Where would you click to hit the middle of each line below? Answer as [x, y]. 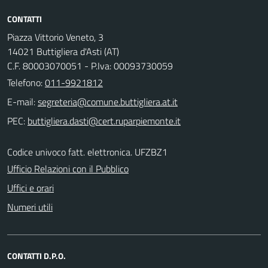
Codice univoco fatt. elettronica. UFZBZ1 [87, 152]
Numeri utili [30, 207]
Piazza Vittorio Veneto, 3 [55, 37]
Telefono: [26, 82]
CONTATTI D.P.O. [36, 255]
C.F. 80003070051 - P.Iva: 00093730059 [90, 66]
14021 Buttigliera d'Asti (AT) [63, 51]
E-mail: [21, 101]
